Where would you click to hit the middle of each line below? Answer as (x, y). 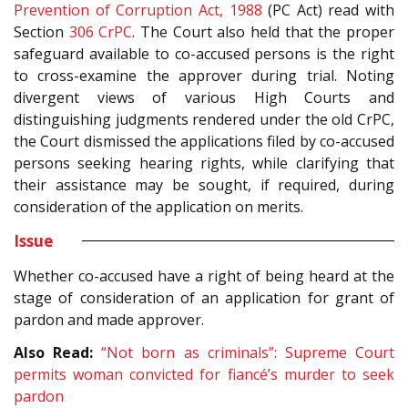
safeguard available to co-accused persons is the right (204, 53)
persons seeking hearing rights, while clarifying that (204, 163)
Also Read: (54, 353)
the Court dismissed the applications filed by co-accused (204, 141)
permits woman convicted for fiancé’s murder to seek (204, 375)
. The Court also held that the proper (264, 31)
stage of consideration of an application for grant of (204, 297)
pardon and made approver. (109, 319)
